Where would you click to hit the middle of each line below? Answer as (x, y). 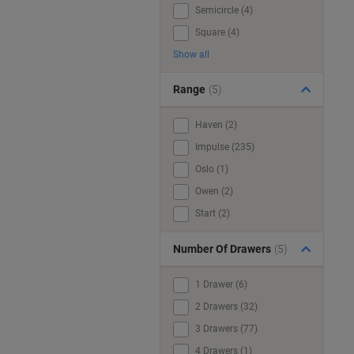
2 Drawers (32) (226, 307)
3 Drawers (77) (226, 329)
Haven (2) (216, 125)
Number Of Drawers (222, 249)
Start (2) (213, 213)
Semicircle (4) (224, 10)
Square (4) (217, 32)
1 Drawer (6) (221, 284)
